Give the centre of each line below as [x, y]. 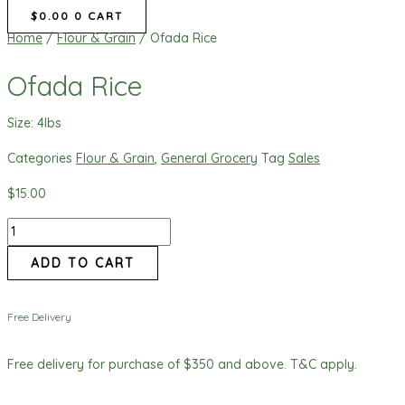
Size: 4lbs [34, 122]
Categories [40, 158]
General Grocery [209, 158]
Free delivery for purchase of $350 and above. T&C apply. [182, 364]
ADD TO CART [83, 263]
